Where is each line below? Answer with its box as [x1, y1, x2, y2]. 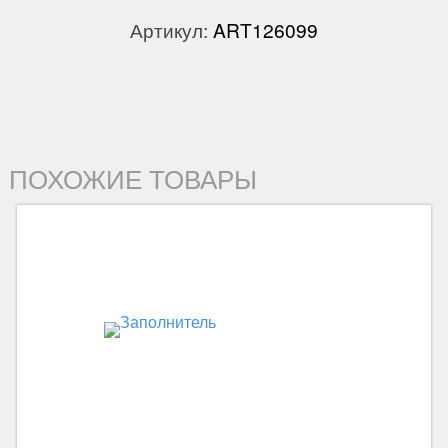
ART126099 [213, 16, 318, 44]
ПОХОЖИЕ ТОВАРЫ [8, 160, 257, 197]
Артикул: [130, 16, 213, 44]
